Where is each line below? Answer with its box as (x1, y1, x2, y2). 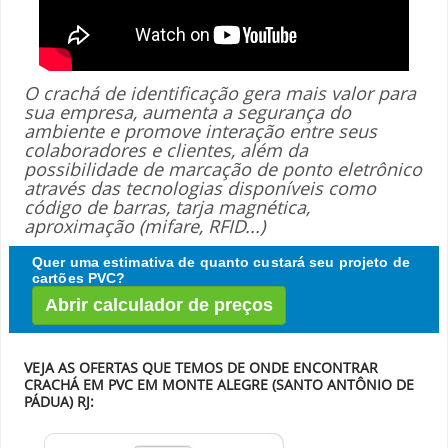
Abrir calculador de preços (45, 295, 273, 315)
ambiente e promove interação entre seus (24, 119, 377, 143)
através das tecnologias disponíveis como (24, 176, 376, 200)
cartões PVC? (32, 270, 126, 286)
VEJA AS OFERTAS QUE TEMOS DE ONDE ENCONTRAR (24, 358, 378, 377)
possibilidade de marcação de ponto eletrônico (24, 157, 422, 181)
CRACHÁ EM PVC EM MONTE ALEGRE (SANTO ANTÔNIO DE (24, 375, 414, 394)
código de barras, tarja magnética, (24, 195, 310, 219)
